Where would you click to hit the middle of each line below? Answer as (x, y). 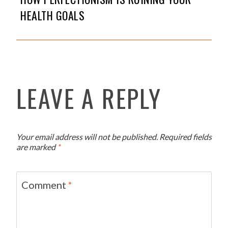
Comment (45, 184)
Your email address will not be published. (87, 136)
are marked (37, 147)
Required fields (186, 136)
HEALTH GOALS (52, 15)
